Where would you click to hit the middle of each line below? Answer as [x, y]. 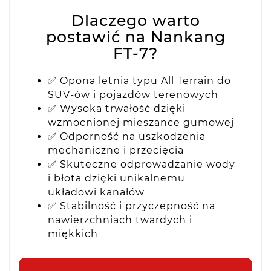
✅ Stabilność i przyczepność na [132, 206]
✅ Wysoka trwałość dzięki [117, 109]
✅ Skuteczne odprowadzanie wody [142, 165]
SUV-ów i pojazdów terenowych [133, 95]
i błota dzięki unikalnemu [116, 178]
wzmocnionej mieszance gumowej [141, 123]
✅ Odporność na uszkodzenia [127, 137]
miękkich [73, 234]
